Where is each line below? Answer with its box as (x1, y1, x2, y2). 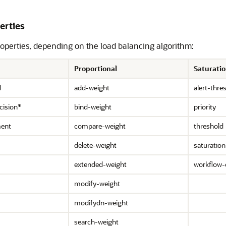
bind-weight (74, 102, 111, 111)
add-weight (74, 83, 109, 92)
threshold (194, 121, 223, 131)
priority (194, 102, 216, 111)
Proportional (74, 64, 117, 73)
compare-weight (74, 121, 126, 131)
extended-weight (74, 159, 127, 169)
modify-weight (74, 179, 120, 188)
